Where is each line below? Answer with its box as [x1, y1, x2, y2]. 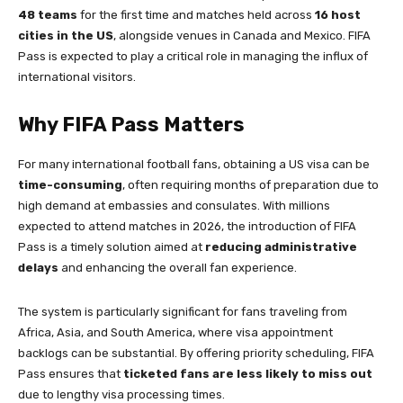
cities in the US [18, 29, 113, 43]
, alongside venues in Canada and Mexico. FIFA [113, 29, 371, 43]
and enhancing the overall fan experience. [58, 261, 297, 275]
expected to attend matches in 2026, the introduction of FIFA [18, 219, 356, 234]
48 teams [18, 8, 77, 22]
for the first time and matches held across [77, 8, 315, 22]
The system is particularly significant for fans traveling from [18, 305, 347, 319]
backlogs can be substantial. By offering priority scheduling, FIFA [18, 346, 374, 361]
